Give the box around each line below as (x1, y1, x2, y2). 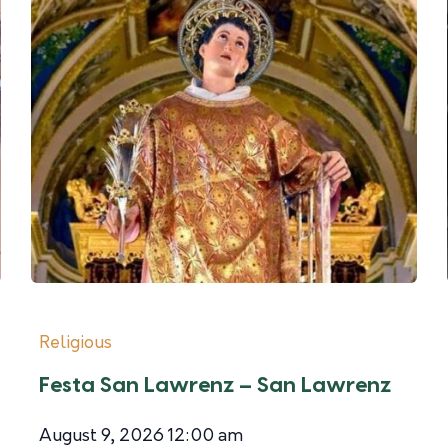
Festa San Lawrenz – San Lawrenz (39, 375, 392, 396)
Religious (39, 335, 113, 352)
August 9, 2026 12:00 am (39, 428, 244, 445)
